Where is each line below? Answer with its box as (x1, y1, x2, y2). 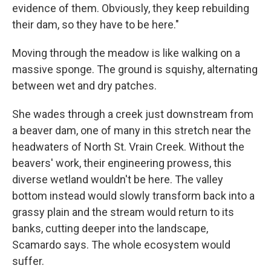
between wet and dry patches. (12, 79, 157, 93)
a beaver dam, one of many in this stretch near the (12, 124, 251, 137)
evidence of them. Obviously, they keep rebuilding (12, 2, 249, 15)
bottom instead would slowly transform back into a (12, 189, 255, 203)
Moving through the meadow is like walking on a (12, 47, 240, 60)
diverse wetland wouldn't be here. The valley (12, 173, 223, 186)
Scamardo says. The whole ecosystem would (12, 238, 230, 252)
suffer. (12, 255, 44, 268)
